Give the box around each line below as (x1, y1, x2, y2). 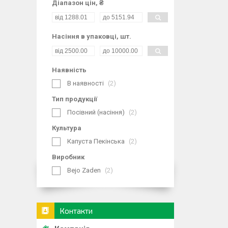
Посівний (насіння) (67, 108, 125, 116)
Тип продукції (52, 95, 97, 103)
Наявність (52, 66, 87, 74)
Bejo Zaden (67, 166, 101, 174)
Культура (52, 124, 81, 132)
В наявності (67, 79, 104, 87)
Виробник (52, 153, 84, 161)
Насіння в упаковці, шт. (52, 33, 131, 40)
